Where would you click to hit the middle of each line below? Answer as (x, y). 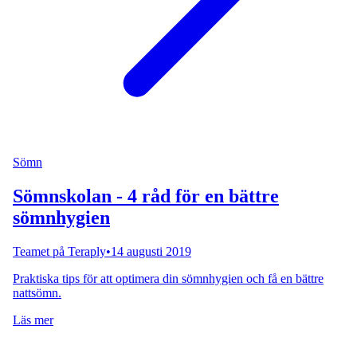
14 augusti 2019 (151, 252)
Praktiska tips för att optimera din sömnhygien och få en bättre (168, 279)
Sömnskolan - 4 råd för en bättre (146, 196)
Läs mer (33, 320)
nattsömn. (37, 293)
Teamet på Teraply (59, 252)
